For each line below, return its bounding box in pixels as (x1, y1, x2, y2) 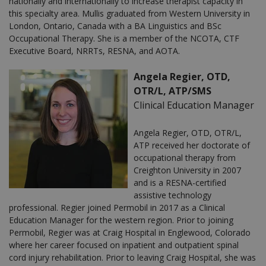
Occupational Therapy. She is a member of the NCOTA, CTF (9, 32, 239, 44)
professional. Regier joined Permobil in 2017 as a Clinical (9, 201, 225, 213)
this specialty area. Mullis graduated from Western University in (9, 7, 250, 19)
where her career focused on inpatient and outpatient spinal (9, 239, 239, 251)
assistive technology (134, 189, 211, 201)
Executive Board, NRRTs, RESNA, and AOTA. (9, 45, 180, 56)
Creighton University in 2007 (134, 164, 241, 176)
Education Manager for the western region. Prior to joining (9, 214, 233, 226)
